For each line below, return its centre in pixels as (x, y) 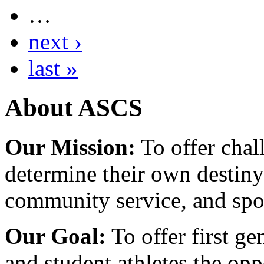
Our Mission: (70, 147)
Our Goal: (55, 236)
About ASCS (74, 107)
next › (55, 41)
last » (53, 68)
